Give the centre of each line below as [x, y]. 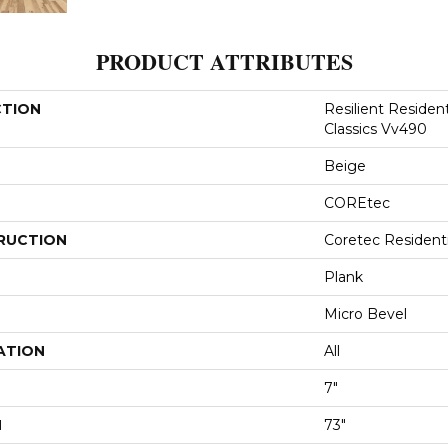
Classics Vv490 [375, 128]
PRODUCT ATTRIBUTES [224, 61]
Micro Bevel [365, 313]
